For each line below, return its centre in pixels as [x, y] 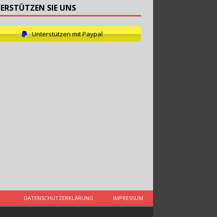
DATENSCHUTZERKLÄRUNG [59, 198]
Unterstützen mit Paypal [67, 34]
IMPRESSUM [128, 198]
